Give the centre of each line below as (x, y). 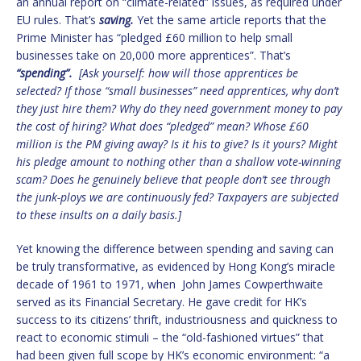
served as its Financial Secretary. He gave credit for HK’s (162, 301)
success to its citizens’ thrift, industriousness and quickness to (177, 319)
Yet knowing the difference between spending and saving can (175, 248)
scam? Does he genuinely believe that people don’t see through (173, 179)
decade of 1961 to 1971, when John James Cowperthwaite (170, 284)
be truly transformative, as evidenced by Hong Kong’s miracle (176, 266)
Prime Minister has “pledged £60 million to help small (154, 37)
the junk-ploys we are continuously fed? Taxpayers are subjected (177, 197)
